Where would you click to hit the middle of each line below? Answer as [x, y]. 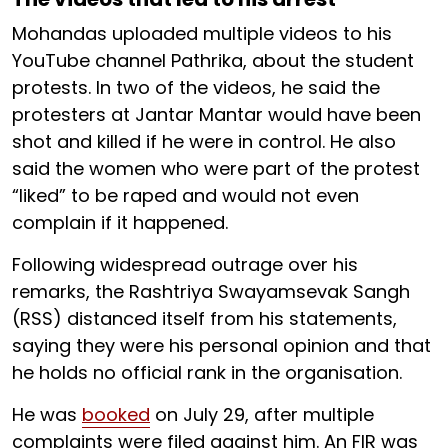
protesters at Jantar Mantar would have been [216, 114]
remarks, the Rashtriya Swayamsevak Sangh [211, 291]
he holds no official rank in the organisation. [207, 372]
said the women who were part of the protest [216, 168]
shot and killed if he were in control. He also [204, 141]
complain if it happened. [120, 222]
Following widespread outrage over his [185, 264]
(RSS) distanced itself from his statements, [204, 318]
